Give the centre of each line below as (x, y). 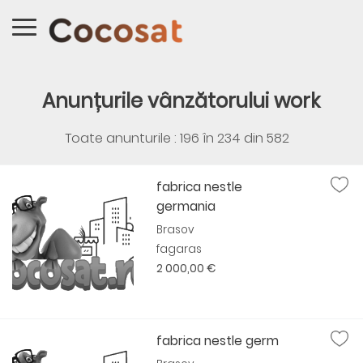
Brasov (176, 230)
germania (186, 206)
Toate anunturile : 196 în (141, 138)
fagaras (179, 249)
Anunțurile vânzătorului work (181, 101)
